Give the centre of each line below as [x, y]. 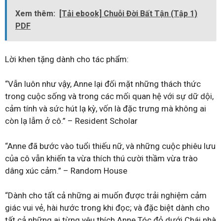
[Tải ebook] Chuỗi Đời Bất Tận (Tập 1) [128, 14]
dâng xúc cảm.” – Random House [66, 170]
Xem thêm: [35, 14]
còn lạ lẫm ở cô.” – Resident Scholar [71, 121]
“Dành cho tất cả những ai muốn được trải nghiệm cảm [106, 195]
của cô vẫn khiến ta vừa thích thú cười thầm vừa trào [101, 158]
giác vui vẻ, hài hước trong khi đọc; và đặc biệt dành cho [107, 208]
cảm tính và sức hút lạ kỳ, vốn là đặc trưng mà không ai [106, 109]
